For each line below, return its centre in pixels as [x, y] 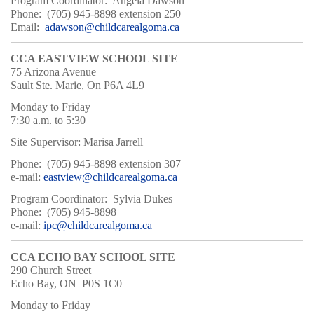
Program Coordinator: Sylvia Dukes [91, 198]
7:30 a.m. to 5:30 [48, 120]
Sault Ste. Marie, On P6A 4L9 [79, 85]
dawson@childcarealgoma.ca [115, 27]
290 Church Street [51, 270]
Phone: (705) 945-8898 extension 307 [96, 163]
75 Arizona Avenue [53, 71]
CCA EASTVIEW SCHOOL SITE [94, 58]
